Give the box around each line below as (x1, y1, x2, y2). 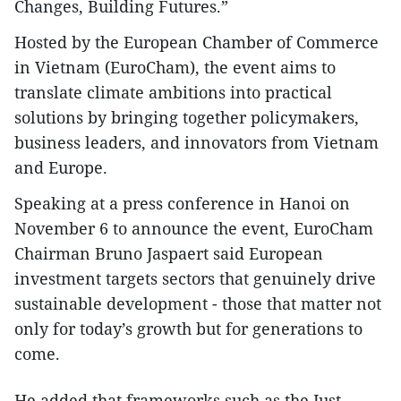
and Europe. (14, 157, 107, 179)
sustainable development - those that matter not (14, 293, 381, 315)
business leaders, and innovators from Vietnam (14, 132, 379, 154)
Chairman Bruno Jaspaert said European (14, 243, 323, 265)
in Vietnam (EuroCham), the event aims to (14, 56, 336, 79)
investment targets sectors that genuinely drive (14, 268, 376, 290)
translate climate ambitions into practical (14, 81, 332, 104)
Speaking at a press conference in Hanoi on (14, 192, 350, 215)
